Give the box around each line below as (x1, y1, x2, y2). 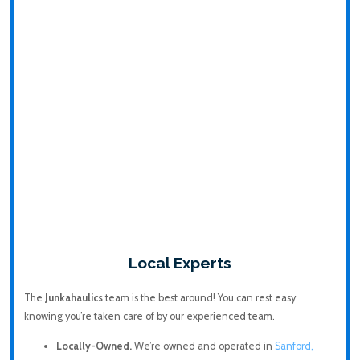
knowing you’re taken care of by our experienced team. (23, 309, 275, 322)
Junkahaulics (44, 291, 103, 304)
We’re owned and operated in (133, 340, 275, 353)
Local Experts (129, 253, 231, 272)
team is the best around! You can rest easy (102, 291, 296, 304)
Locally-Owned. (55, 340, 134, 353)
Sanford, (274, 340, 313, 353)
